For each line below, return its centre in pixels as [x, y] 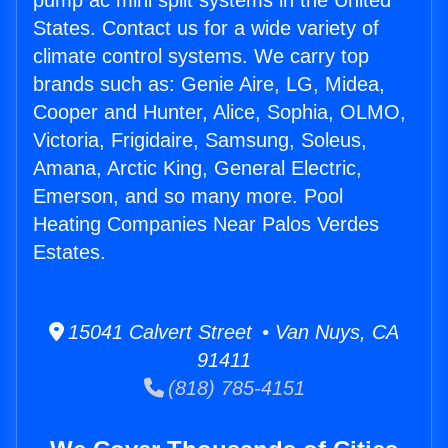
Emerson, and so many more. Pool [188, 196]
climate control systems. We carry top [201, 56]
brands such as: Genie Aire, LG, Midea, [209, 84]
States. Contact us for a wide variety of [206, 28]
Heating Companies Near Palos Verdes [206, 224]
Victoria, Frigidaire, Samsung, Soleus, [200, 140]
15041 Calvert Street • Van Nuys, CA [231, 332]
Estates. [69, 252]
